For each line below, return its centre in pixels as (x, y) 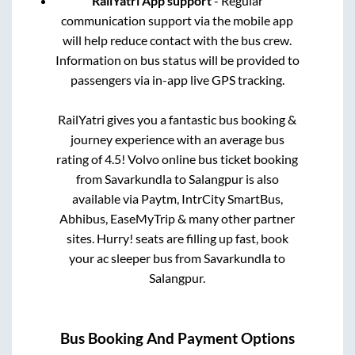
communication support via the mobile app (177, 21)
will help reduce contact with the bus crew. (177, 40)
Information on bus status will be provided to (177, 60)
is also (261, 179)
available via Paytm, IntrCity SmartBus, (177, 199)
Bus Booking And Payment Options (177, 338)
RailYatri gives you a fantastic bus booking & (177, 120)
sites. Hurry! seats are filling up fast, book (177, 239)
